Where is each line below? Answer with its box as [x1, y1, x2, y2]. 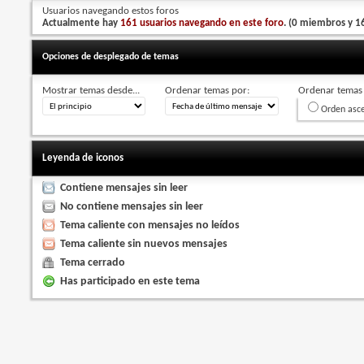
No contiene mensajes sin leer [60, 200, 204, 213]
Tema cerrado [60, 256, 126, 269]
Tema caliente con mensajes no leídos [60, 219, 240, 232]
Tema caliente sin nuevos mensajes [60, 237, 228, 250]
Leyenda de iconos [42, 152, 124, 163]
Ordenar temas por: [165, 84, 250, 96]
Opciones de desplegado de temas [42, 51, 180, 62]
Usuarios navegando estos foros [42, 5, 180, 16]
